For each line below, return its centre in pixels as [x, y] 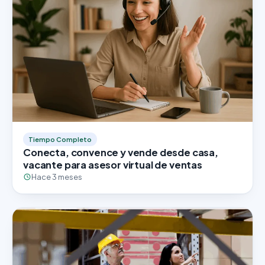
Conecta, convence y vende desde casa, [121, 153]
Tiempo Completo [60, 140]
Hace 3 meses [57, 177]
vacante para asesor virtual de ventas [113, 165]
